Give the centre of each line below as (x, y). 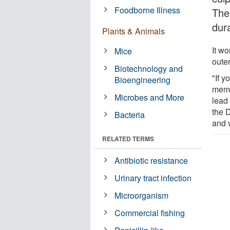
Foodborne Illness (148, 10)
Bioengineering (143, 80)
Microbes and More (150, 97)
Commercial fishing (150, 213)
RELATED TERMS (128, 138)
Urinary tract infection (153, 178)
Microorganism (142, 195)
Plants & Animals (133, 31)
